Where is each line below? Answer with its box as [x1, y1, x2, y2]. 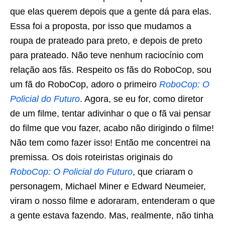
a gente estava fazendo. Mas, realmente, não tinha [10, 210, 213, 221]
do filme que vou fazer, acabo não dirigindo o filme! [10, 123, 214, 134]
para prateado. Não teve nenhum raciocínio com [10, 50, 203, 61]
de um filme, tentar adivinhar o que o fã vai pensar [10, 108, 211, 119]
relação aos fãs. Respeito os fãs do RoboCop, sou [10, 65, 211, 75]
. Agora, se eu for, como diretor [80, 94, 203, 104]
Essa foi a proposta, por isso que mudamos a [10, 21, 191, 32]
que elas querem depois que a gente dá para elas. [10, 7, 211, 17]
